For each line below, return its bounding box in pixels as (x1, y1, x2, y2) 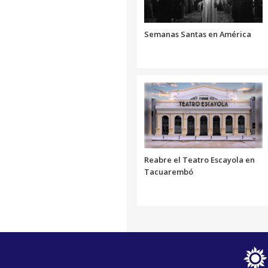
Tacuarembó (144, 166, 193, 177)
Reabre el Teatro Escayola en (144, 154, 255, 165)
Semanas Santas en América (144, 28, 251, 39)
